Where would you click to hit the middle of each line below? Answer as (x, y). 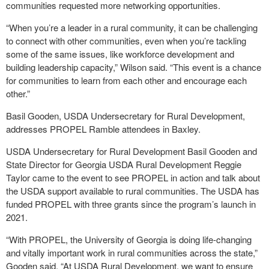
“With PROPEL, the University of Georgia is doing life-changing (129, 239)
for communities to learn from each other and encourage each (126, 80)
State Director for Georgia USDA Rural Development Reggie (124, 164)
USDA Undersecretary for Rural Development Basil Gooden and (131, 151)
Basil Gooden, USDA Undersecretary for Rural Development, (125, 115)
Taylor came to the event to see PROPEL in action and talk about (133, 177)
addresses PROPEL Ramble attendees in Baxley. (103, 128)
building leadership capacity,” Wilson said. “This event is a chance (134, 67)
